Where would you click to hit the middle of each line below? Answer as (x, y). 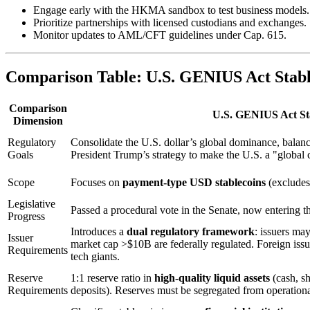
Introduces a (99, 231)
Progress (26, 216)
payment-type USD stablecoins (194, 182)
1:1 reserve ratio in (112, 277)
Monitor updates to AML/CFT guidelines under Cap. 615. (160, 35)
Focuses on (97, 182)
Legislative (31, 203)
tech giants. (95, 256)
